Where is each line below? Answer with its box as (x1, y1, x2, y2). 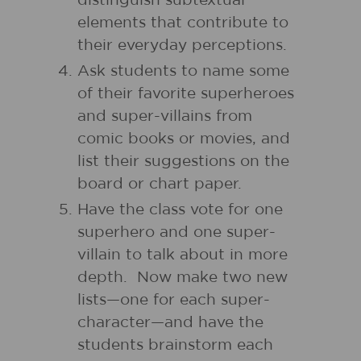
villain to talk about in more (77, 247, 288, 263)
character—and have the (77, 315, 263, 330)
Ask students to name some (77, 64, 289, 79)
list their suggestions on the (77, 154, 289, 169)
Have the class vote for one (77, 202, 283, 218)
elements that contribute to (77, 15, 288, 31)
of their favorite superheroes (77, 86, 294, 102)
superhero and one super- (77, 225, 276, 240)
